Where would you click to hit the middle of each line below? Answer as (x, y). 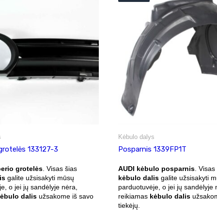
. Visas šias (60, 168)
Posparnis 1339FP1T (152, 149)
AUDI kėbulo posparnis (156, 168)
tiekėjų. (129, 205)
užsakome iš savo (65, 196)
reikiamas (134, 196)
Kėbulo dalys (136, 137)
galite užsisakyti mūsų (39, 178)
